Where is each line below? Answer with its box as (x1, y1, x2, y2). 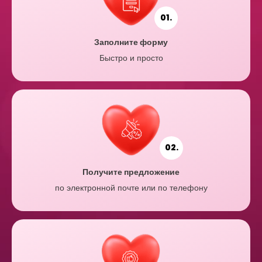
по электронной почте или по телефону (54, 181, 208, 194)
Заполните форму (94, 36, 168, 48)
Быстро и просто (99, 51, 163, 64)
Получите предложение (82, 166, 180, 178)
